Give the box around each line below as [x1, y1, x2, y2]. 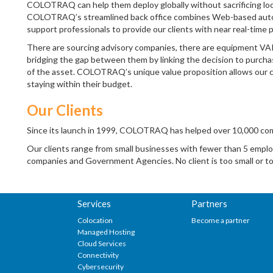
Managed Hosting [77, 227, 135, 236]
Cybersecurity [77, 261, 124, 271]
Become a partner [191, 215, 250, 225]
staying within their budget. [27, 79, 132, 89]
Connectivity [77, 250, 119, 260]
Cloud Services [77, 238, 126, 248]
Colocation [77, 215, 113, 225]
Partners [191, 198, 227, 209]
